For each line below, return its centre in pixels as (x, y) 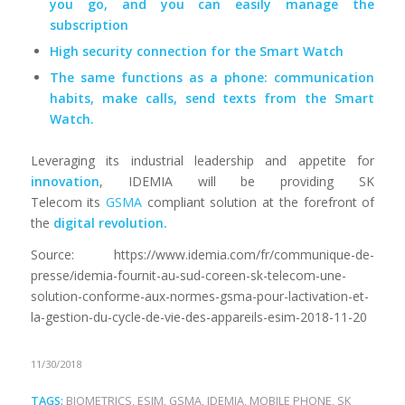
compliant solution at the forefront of (259, 202)
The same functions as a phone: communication (212, 78)
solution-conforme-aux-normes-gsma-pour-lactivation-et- (199, 297)
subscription (90, 25)
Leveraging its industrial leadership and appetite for (202, 161)
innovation (65, 182)
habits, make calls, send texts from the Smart (212, 99)
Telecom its (68, 202)
